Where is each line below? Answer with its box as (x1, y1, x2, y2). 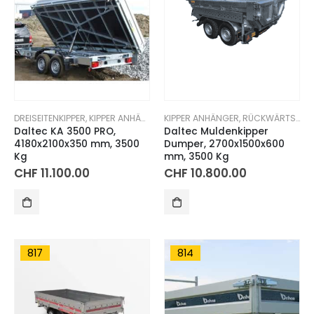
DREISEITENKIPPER (14, 111, 86, 124)
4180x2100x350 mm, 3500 (14, 137, 139, 151)
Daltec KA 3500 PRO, (14, 124, 116, 138)
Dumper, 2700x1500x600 (164, 137, 285, 151)
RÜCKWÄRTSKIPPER (243, 111, 296, 124)
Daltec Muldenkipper (164, 124, 268, 138)
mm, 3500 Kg (164, 149, 229, 163)
